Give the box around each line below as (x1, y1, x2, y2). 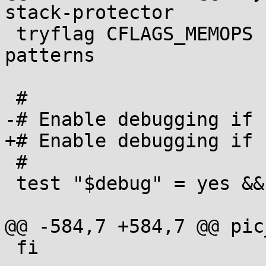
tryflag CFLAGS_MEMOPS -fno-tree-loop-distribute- (5, 23, 16, 45)
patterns (5, 45, 95, 66)
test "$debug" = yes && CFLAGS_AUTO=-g (5, 173, 16, 194)
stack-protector (5, 2, 174, 23)
